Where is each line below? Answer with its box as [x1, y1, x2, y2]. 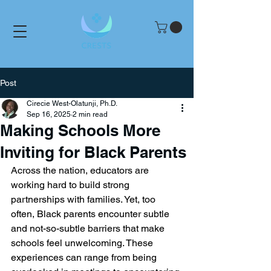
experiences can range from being [11, 252, 159, 264]
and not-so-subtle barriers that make [11, 223, 167, 235]
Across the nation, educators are [11, 165, 151, 177]
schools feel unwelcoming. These [11, 237, 155, 249]
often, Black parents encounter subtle [11, 208, 172, 220]
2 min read [73, 110, 108, 119]
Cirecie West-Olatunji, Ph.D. [27, 99, 117, 108]
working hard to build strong [11, 179, 132, 191]
